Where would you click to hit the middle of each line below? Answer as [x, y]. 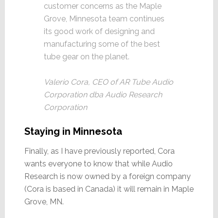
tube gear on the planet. [86, 57]
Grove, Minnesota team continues [104, 19]
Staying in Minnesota [73, 132]
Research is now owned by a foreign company [107, 177]
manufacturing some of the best [102, 44]
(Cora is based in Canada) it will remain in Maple [109, 189]
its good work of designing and [99, 32]
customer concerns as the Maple [102, 6]
